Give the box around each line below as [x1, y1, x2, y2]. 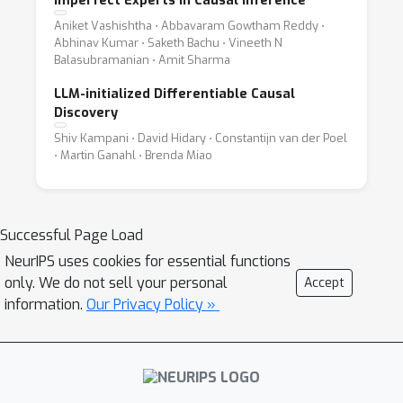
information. [4, 295, 86, 314]
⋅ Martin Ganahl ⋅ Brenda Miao [54, 148, 212, 163]
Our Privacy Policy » [86, 295, 219, 314]
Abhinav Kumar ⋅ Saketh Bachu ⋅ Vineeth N [54, 35, 282, 50]
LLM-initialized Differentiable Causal [54, 85, 295, 103]
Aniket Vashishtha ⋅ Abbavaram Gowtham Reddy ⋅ [54, 18, 325, 33]
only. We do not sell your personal [4, 273, 228, 292]
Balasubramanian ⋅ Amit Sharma [54, 52, 230, 67]
